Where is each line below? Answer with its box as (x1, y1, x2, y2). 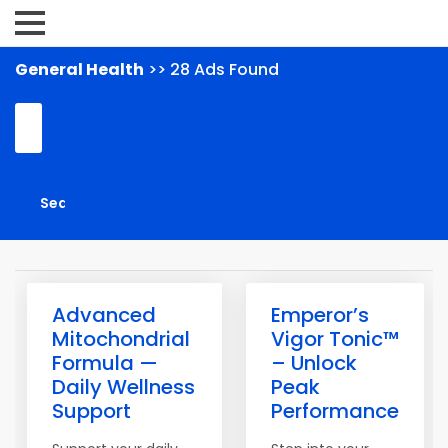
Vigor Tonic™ (271, 325, 399, 353)
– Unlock (271, 349, 357, 377)
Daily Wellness (52, 373, 195, 401)
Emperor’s (271, 301, 369, 329)
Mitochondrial (52, 325, 190, 353)
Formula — (52, 349, 158, 377)
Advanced (52, 301, 156, 329)
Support (52, 397, 131, 425)
